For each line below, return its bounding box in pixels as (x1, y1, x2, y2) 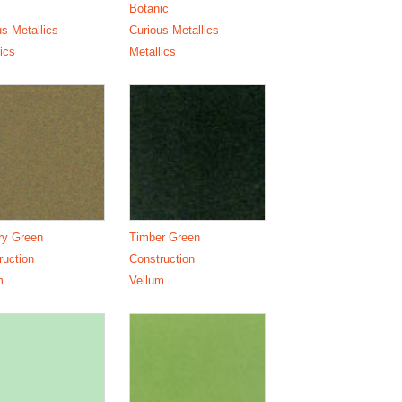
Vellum (129, 273, 165, 287)
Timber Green (129, 230, 201, 244)
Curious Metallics (129, 22, 220, 37)
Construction (129, 251, 196, 266)
